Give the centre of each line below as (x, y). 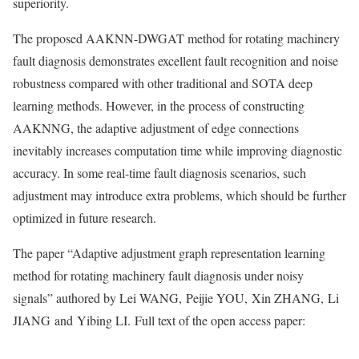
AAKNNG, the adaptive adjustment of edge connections (156, 128)
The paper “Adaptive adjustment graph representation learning (169, 253)
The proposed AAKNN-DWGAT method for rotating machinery (176, 38)
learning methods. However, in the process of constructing (159, 105)
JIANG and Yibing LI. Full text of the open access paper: (159, 320)
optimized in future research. (85, 218)
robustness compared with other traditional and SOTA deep (163, 83)
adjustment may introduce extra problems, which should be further (179, 195)
